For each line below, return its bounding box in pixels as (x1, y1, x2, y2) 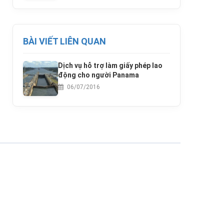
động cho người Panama (58, 71, 139, 79)
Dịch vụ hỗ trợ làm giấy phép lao (58, 61, 162, 70)
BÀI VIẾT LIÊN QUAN (23, 36, 106, 47)
